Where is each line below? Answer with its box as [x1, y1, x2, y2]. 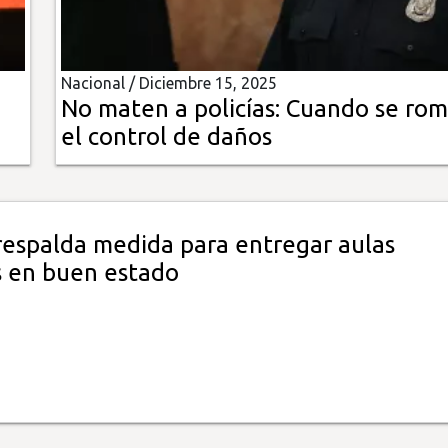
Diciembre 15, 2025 [138, 74, 277, 93]
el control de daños [60, 123, 272, 151]
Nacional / [60, 74, 139, 93]
